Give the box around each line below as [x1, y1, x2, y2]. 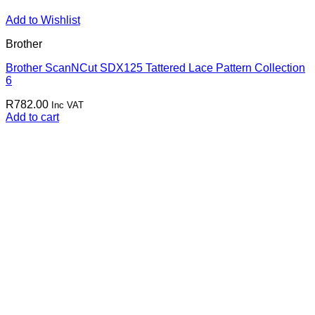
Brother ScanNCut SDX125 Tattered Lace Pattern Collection [6, 62, 305, 74]
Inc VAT [51, 100, 84, 110]
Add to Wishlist [6, 14, 80, 26]
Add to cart [6, 111, 59, 123]
